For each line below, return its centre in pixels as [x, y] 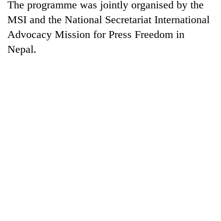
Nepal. [22, 49]
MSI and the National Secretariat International [109, 19]
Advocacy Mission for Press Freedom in [96, 34]
